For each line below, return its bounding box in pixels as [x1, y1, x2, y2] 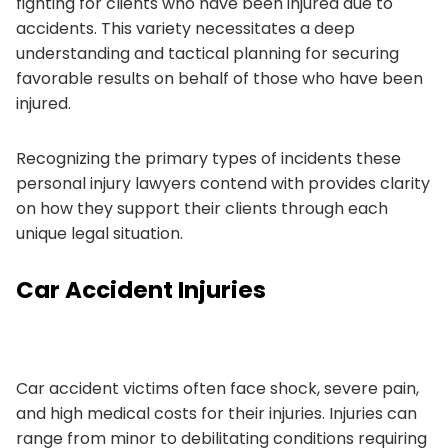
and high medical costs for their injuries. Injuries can [16, 401, 417, 425]
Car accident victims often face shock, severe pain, [16, 376, 419, 400]
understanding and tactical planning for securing [16, 41, 399, 65]
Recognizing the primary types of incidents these [16, 146, 401, 170]
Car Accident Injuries [16, 273, 266, 306]
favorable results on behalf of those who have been [16, 66, 423, 90]
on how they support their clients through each [16, 196, 388, 220]
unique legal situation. [16, 221, 183, 245]
